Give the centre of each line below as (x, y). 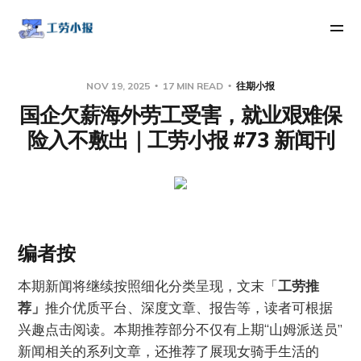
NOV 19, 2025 (119, 85)
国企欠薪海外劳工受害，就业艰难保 (180, 114)
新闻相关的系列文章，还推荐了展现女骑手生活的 (169, 351)
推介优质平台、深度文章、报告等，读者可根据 (189, 307)
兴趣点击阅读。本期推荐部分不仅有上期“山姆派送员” (180, 329)
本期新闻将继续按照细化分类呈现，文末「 (148, 285)
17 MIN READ (193, 85)
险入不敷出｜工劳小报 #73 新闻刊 (180, 139)
